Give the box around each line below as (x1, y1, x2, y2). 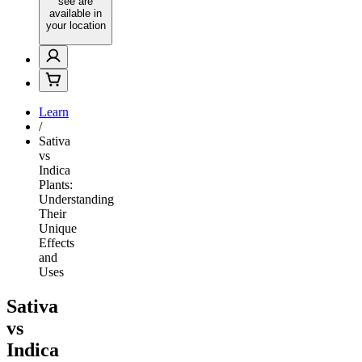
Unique (39, 221, 77, 235)
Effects (39, 235, 74, 250)
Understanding (39, 192, 114, 206)
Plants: (39, 177, 73, 192)
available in (49, 7, 102, 20)
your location (45, 19, 106, 32)
